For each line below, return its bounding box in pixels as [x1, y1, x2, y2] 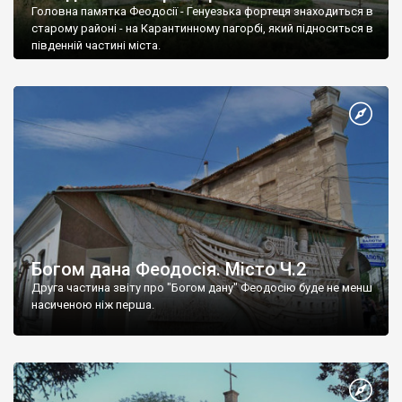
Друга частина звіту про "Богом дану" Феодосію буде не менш [31, 281, 372, 295]
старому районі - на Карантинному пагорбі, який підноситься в [31, 21, 373, 35]
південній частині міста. [31, 38, 161, 52]
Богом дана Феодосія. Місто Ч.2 [31, 258, 306, 281]
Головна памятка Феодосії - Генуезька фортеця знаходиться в [31, 4, 373, 18]
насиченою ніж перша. [31, 298, 154, 312]
